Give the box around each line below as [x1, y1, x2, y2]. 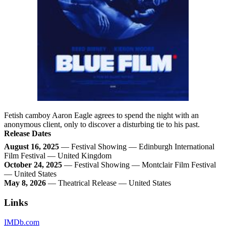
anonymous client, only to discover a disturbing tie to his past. [4, 120, 200, 129]
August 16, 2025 [4, 142, 59, 151]
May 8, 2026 [4, 179, 46, 188]
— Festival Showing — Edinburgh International [59, 142, 214, 151]
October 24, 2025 [4, 160, 62, 169]
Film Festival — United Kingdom [4, 151, 111, 160]
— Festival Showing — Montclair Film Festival [62, 160, 216, 169]
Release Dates [4, 129, 51, 138]
